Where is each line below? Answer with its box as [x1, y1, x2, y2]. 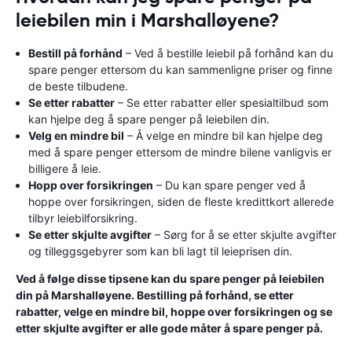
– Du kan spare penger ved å [153, 178, 306, 192]
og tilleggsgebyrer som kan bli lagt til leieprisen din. [28, 244, 292, 258]
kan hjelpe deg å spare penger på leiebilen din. [28, 112, 269, 126]
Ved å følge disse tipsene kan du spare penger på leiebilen [16, 272, 324, 285]
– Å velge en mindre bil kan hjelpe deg [124, 129, 323, 142]
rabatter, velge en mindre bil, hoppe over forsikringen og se [16, 305, 332, 318]
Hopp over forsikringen [28, 178, 153, 192]
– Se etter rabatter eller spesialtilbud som [115, 96, 328, 109]
